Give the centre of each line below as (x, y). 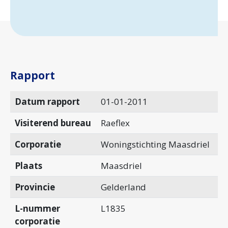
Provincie (35, 187)
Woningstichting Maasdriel (155, 144)
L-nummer (37, 208)
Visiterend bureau (53, 123)
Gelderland (123, 187)
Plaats (28, 165)
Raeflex (115, 123)
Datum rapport (47, 101)
